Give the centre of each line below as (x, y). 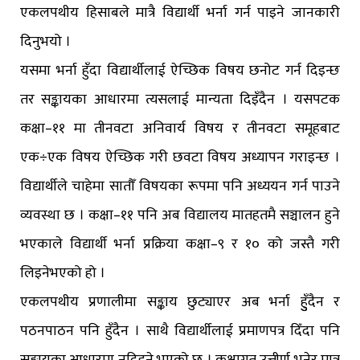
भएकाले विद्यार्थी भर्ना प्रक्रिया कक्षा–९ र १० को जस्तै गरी (180, 245)
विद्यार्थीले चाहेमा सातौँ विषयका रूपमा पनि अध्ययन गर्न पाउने (180, 187)
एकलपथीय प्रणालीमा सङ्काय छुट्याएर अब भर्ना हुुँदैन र (180, 303)
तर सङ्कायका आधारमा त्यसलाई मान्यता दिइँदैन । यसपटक (180, 100)
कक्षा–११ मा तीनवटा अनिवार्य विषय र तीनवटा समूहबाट (180, 129)
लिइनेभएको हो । (63, 274)
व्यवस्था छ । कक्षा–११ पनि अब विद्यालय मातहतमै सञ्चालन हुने (180, 216)
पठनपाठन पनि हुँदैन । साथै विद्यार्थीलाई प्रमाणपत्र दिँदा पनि (180, 331)
